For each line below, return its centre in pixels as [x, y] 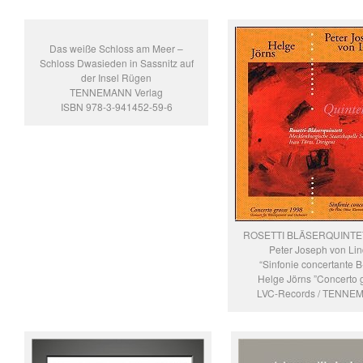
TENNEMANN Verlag [116, 92]
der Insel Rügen [116, 78]
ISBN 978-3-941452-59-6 [116, 107]
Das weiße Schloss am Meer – [116, 49]
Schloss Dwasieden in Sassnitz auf [116, 63]
